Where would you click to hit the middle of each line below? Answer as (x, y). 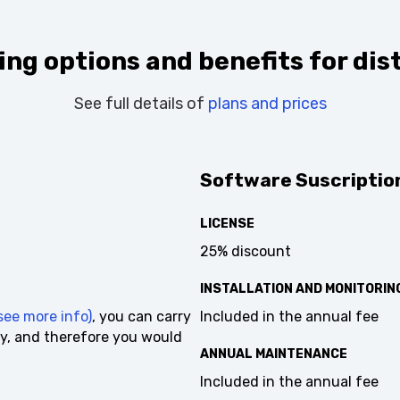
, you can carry (135, 332)
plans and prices (260, 119)
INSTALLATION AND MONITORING (296, 304)
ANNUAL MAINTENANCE (267, 370)
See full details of (134, 119)
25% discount (239, 267)
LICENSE (221, 239)
